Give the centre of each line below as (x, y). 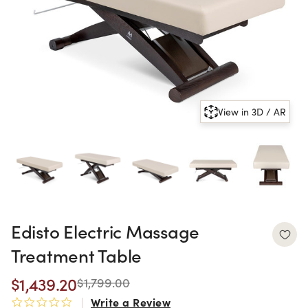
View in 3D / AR (252, 112)
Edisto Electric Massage (106, 231)
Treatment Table (77, 255)
